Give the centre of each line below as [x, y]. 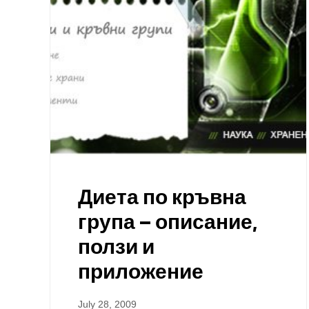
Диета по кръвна [162, 197]
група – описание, [168, 221]
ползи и [116, 246]
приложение [141, 271]
